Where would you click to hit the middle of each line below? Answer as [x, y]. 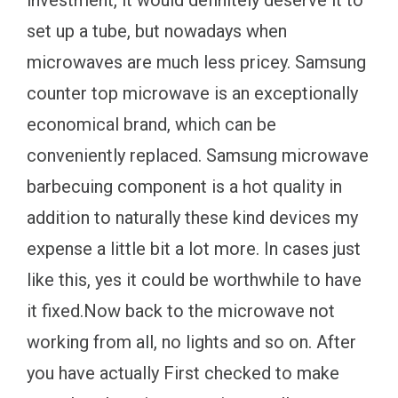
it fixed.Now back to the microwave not [181, 310]
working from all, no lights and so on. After [191, 342]
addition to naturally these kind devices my [192, 217]
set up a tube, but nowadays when [157, 31]
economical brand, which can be [151, 124]
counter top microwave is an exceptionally [192, 93]
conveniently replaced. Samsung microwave [198, 155]
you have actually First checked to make [183, 373]
